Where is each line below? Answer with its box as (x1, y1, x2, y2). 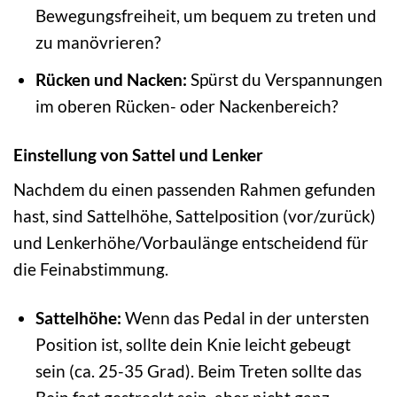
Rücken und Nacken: (35, 68, 187, 90)
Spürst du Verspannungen (186, 68, 383, 90)
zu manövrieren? (35, 32, 161, 53)
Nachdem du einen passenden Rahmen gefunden (13, 179, 376, 200)
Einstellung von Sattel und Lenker (13, 144, 263, 165)
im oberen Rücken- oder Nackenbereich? (35, 95, 339, 116)
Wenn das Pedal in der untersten (121, 307, 370, 329)
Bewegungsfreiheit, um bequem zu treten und (35, 5, 377, 27)
